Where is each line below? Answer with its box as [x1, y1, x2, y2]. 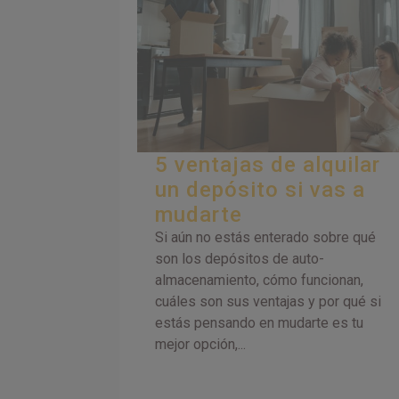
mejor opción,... [155, 336, 247, 354]
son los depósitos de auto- [155, 250, 325, 268]
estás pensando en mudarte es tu [155, 314, 364, 332]
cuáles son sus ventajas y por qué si [155, 293, 382, 311]
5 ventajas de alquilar [155, 152, 381, 178]
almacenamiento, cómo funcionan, [155, 272, 364, 289]
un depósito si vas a [155, 177, 366, 203]
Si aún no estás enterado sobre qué [155, 229, 377, 247]
